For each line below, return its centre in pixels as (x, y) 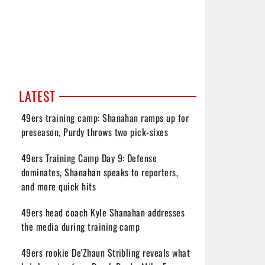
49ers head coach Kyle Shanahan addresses (103, 212)
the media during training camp (81, 227)
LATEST (37, 96)
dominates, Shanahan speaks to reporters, (100, 172)
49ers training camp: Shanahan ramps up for (105, 118)
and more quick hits (59, 186)
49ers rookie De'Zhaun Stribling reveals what (106, 253)
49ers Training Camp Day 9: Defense (89, 158)
